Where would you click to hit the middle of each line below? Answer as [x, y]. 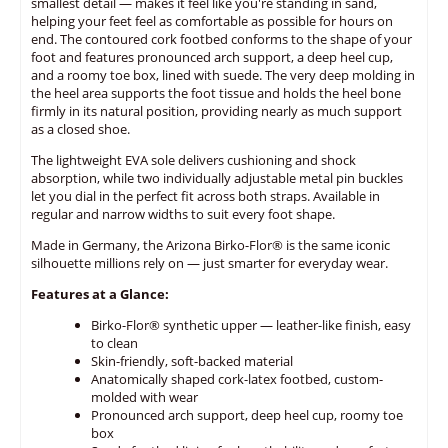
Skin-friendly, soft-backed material [192, 361]
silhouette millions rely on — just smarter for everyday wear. [209, 263]
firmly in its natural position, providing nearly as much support [216, 111]
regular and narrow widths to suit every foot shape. [183, 214]
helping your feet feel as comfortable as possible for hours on [212, 21]
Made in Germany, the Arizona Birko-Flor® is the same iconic [210, 245]
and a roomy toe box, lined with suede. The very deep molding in [223, 75]
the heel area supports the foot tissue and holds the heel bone [216, 93]
